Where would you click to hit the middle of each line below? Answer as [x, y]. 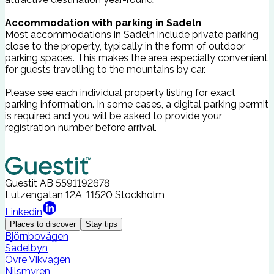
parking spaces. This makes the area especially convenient [136, 57]
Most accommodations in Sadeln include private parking [132, 34]
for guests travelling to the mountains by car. [105, 69]
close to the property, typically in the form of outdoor [125, 46]
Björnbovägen [37, 236]
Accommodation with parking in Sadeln [103, 23]
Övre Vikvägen [38, 259]
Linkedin [24, 212]
